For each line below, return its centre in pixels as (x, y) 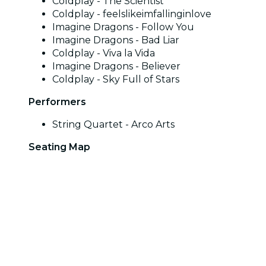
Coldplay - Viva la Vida (104, 53)
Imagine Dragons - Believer (116, 66)
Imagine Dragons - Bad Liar (116, 40)
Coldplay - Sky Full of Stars (116, 79)
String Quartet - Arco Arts (113, 124)
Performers (57, 102)
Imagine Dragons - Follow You (123, 27)
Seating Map (59, 147)
